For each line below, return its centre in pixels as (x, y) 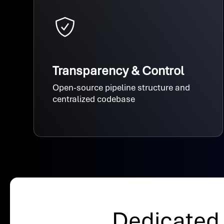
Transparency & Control (118, 70)
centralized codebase (94, 99)
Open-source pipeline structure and (121, 87)
